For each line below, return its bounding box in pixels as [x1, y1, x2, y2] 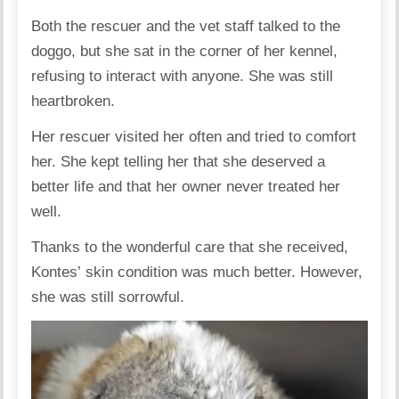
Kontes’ [31, 264, 82, 281]
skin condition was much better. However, [85, 264, 363, 281]
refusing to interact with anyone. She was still [31, 68, 334, 85]
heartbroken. [31, 93, 116, 110]
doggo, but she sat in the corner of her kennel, [31, 43, 338, 61]
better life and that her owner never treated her [31, 178, 341, 196]
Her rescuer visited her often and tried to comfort [31, 128, 357, 146]
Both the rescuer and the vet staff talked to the [31, 18, 341, 36]
